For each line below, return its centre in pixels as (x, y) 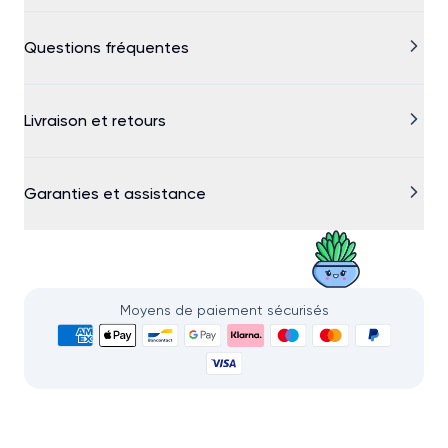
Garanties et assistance (115, 193)
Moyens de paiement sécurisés (224, 310)
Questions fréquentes (106, 47)
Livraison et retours (95, 120)
